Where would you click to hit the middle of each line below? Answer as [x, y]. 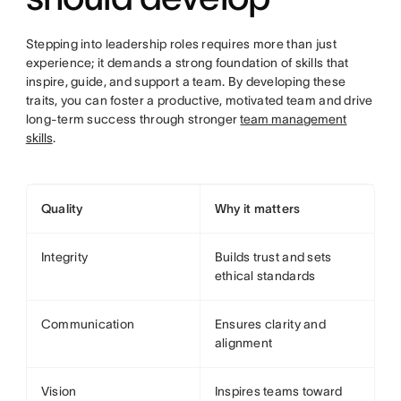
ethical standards [265, 276]
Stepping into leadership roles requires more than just [181, 44]
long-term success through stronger [133, 119]
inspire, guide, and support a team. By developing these [186, 81]
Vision [59, 391]
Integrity [64, 257]
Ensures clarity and [270, 324]
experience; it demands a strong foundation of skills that [187, 63]
